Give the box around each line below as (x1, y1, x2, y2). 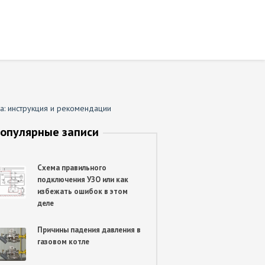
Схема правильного (37, 163, 106, 173)
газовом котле (37, 237, 89, 247)
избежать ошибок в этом (37, 186, 128, 196)
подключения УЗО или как (37, 174, 128, 185)
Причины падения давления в (37, 225, 141, 235)
